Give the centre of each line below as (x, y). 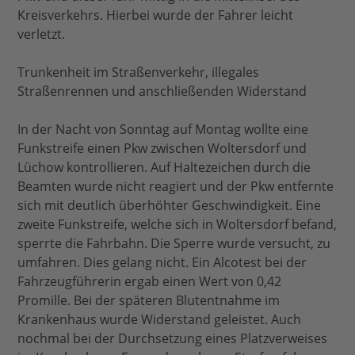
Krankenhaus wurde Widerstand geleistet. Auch (160, 320)
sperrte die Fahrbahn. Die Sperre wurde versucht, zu (174, 244)
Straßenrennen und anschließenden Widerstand (162, 92)
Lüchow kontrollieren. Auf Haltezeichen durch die (164, 168)
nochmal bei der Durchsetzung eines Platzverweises (173, 339)
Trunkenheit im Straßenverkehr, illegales (139, 73)
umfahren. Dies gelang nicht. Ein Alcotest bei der (162, 263)
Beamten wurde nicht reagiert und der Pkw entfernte (176, 187)
